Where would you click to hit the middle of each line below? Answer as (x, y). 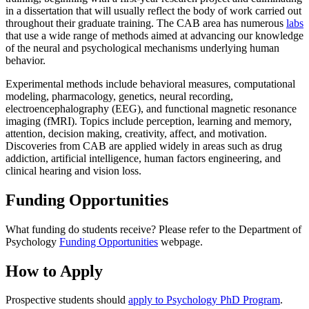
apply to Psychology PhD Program (204, 300)
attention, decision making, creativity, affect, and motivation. (136, 133)
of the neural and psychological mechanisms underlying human (142, 48)
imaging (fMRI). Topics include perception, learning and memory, (149, 121)
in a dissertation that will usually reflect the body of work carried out (153, 10)
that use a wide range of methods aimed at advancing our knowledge (154, 35)
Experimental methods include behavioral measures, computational (150, 83)
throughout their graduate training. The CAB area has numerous (146, 23)
